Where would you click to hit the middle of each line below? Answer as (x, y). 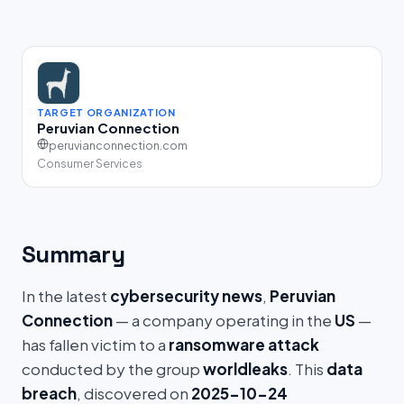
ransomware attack (244, 344)
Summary (73, 254)
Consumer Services (90, 163)
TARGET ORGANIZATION (106, 112)
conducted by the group (112, 369)
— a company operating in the (224, 320)
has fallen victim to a (95, 344)
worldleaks (245, 369)
